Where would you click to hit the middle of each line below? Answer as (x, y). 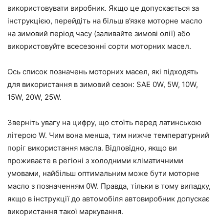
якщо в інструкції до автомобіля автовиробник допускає (109, 198)
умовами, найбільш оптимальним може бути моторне (103, 173)
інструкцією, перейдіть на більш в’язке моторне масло (105, 21)
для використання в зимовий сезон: (72, 84)
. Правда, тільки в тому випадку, (154, 186)
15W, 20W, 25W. (34, 97)
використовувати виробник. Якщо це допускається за (103, 8)
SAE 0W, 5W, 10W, (167, 84)
